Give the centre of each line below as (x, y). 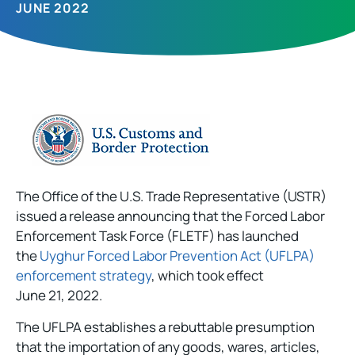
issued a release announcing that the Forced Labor (170, 216)
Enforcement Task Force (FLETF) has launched (157, 236)
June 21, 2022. (59, 296)
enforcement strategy (84, 276)
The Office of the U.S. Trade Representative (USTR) (171, 197)
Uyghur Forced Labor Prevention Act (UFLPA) (177, 256)
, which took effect (208, 276)
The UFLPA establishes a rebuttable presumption (165, 326)
